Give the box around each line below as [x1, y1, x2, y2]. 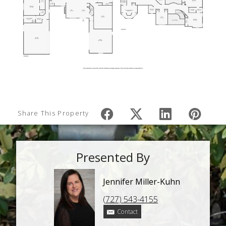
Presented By [76, 148, 150, 165]
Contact [117, 207, 138, 216]
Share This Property [18, 108, 89, 118]
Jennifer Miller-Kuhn [102, 176, 180, 188]
